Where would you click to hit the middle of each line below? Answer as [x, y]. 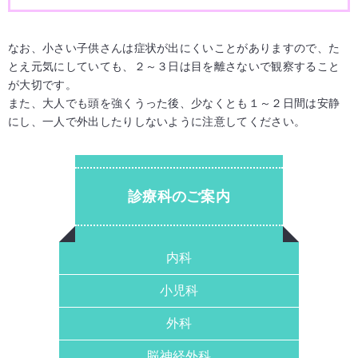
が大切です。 [42, 85]
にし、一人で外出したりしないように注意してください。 [157, 122]
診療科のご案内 [179, 197]
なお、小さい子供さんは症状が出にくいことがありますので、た [174, 48]
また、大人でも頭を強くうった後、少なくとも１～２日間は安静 [174, 103]
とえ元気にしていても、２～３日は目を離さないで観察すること [174, 67]
